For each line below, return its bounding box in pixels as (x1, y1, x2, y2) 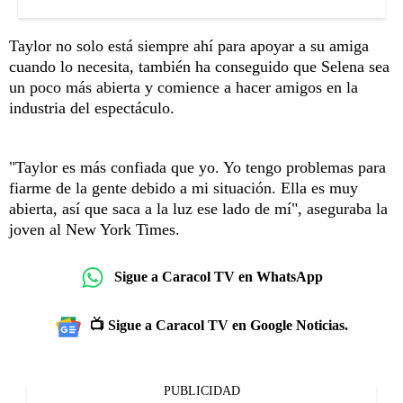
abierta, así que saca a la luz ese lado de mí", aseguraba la (9, 199, 388, 218)
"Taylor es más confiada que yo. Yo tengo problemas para (9, 157, 386, 176)
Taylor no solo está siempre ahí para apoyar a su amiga (9, 36, 369, 55)
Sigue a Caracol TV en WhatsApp (114, 269, 323, 285)
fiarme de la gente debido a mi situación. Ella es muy (9, 178, 358, 197)
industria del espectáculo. (9, 98, 175, 117)
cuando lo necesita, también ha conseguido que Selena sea (9, 57, 390, 76)
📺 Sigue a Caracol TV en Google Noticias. (89, 317, 348, 333)
